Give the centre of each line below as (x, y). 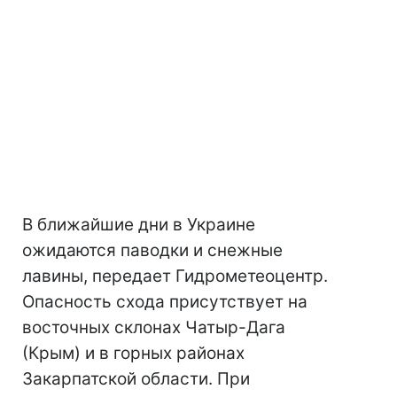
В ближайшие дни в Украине (139, 225)
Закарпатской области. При (136, 379)
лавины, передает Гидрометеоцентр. (175, 276)
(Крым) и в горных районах (133, 353)
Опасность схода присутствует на (165, 302)
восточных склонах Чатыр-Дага (154, 327)
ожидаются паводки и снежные (152, 250)
